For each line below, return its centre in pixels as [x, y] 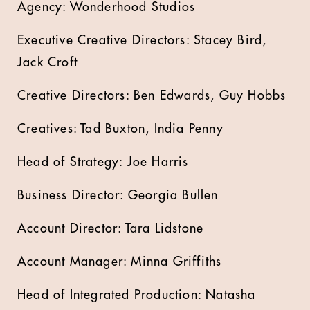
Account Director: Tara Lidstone [111, 228]
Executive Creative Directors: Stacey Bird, [142, 40]
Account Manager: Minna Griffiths [120, 262]
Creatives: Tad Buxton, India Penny [120, 129]
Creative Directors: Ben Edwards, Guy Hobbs [152, 95]
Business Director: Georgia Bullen [118, 195]
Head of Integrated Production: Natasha [137, 295]
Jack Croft [47, 62]
